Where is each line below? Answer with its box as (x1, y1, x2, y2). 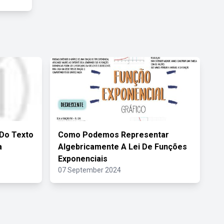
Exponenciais (58, 154, 107, 163)
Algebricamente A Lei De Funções (58, 142, 187, 151)
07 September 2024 (58, 166, 121, 174)
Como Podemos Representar (58, 130, 169, 139)
